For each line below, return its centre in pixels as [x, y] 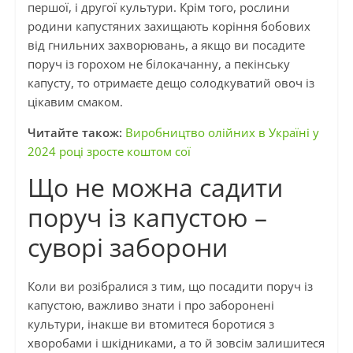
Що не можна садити [155, 188]
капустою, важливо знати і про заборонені [150, 305]
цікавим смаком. [75, 102]
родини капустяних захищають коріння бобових [169, 26]
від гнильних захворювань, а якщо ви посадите [166, 45]
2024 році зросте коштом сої [109, 152]
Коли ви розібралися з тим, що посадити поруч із [170, 286]
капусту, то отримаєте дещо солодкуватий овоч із [171, 83]
